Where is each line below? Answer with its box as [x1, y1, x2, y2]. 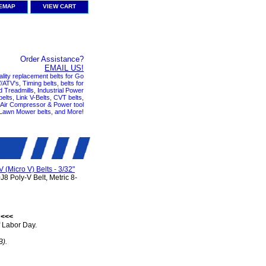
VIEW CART [43, 3, 76, 9]
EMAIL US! [45, 64, 84, 73]
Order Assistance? [20, 55, 84, 64]
